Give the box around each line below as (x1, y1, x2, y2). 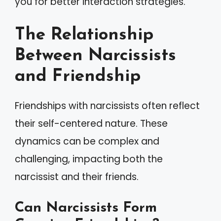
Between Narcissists (15, 47, 176, 65)
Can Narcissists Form (15, 201, 157, 215)
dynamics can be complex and (15, 134, 159, 148)
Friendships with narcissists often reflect (15, 99, 200, 112)
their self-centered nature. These (15, 116, 168, 130)
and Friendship (15, 68, 141, 85)
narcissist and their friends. (15, 170, 139, 184)
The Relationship (15, 26, 153, 44)
